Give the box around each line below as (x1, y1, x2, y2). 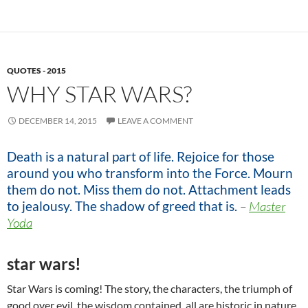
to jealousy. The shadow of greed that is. (7, 198, 237, 214)
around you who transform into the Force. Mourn (7, 165, 293, 181)
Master (249, 198, 285, 215)
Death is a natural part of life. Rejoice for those (7, 148, 274, 165)
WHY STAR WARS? (7, 80, 192, 109)
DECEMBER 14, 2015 (19, 115, 97, 126)
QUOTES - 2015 (7, 65, 66, 76)
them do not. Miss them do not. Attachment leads (7, 181, 291, 198)
